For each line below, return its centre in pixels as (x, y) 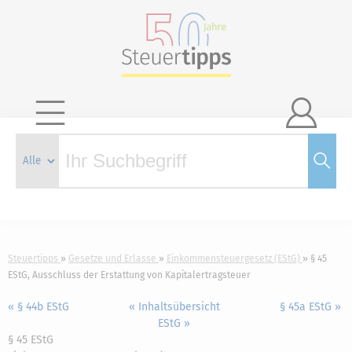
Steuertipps (33, 258)
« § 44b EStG (38, 307)
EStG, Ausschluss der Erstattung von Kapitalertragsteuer (129, 275)
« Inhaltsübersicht (174, 307)
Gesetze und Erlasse (112, 258)
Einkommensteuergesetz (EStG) (233, 258)
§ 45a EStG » (310, 307)
